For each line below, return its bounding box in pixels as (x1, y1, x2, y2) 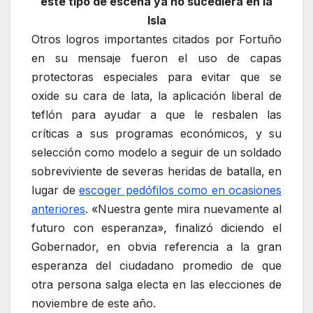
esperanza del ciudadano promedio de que (31, 258, 282, 272)
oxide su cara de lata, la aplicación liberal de (31, 88, 282, 103)
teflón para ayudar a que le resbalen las (31, 107, 282, 122)
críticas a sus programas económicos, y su (31, 126, 282, 140)
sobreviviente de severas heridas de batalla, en (31, 163, 282, 178)
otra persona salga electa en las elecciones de (31, 277, 282, 291)
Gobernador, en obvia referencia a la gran (31, 239, 282, 254)
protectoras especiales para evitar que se (31, 69, 282, 84)
